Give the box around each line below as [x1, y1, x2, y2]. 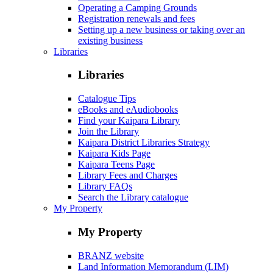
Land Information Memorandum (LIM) [78, 261, 229, 272]
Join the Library [78, 126, 139, 137]
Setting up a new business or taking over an [78, 24, 245, 35]
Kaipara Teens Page [78, 159, 155, 170]
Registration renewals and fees [78, 13, 195, 24]
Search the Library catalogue [78, 192, 188, 203]
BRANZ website [78, 250, 144, 261]
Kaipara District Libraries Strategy [78, 137, 210, 148]
